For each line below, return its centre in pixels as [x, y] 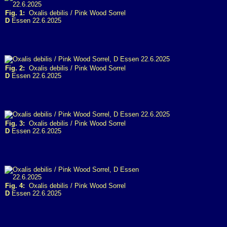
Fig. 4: [15, 186]
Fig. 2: [15, 68]
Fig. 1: [15, 13]
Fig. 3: [15, 123]
